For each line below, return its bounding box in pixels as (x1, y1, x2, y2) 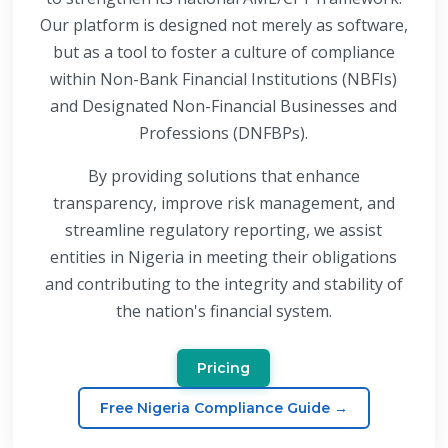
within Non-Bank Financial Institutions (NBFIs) (50, 68, 398, 90)
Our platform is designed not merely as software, (39, 14, 408, 36)
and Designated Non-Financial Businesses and (50, 95, 398, 117)
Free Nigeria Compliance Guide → (99, 399, 348, 417)
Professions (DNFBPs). (139, 122, 309, 144)
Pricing (197, 359, 251, 377)
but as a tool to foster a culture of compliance (52, 41, 395, 63)
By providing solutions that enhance (87, 165, 360, 187)
